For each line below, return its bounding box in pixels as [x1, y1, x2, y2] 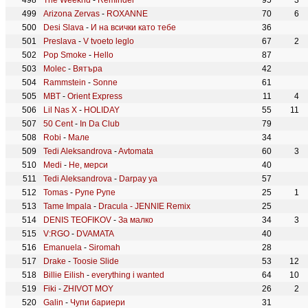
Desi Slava [43, 23, 84, 32]
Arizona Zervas [43, 9, 100, 19]
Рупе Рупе [75, 188, 115, 197]
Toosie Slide [73, 256, 119, 266]
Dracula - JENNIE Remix [98, 201, 190, 211]
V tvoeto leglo [83, 36, 134, 46]
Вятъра [73, 64, 102, 74]
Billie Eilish [43, 270, 85, 280]
